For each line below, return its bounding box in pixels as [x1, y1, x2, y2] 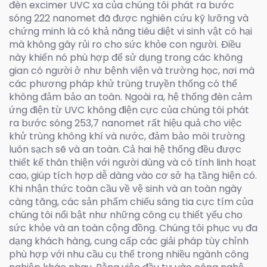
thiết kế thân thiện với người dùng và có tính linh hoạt [9, 156, 256, 169]
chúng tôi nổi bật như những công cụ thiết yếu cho [9, 208, 243, 222]
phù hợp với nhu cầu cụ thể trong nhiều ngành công [9, 247, 249, 261]
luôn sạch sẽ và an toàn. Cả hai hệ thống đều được [9, 142, 241, 156]
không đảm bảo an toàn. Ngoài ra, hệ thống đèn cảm [9, 90, 252, 104]
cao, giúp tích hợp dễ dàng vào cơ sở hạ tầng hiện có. [9, 169, 257, 182]
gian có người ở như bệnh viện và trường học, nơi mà [9, 64, 254, 77]
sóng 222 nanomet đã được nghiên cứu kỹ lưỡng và [9, 11, 249, 25]
